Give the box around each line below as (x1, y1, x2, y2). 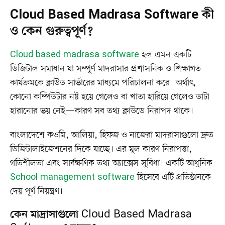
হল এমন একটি (139, 48, 191, 61)
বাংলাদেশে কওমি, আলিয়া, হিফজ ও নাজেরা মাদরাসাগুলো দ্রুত (10, 129, 213, 141)
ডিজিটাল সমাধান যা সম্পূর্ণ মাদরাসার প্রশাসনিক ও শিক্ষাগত (10, 62, 201, 75)
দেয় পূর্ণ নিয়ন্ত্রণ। (10, 185, 63, 197)
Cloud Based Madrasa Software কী (10, 8, 214, 23)
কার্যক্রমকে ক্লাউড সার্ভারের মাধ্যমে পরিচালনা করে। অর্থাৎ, (10, 76, 196, 89)
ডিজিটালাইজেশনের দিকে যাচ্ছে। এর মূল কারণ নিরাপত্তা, (10, 143, 192, 155)
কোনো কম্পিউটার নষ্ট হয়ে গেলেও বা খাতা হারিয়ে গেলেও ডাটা (10, 90, 209, 103)
